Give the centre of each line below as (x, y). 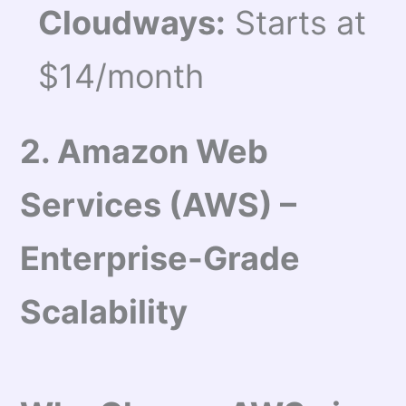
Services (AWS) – (159, 204)
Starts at (296, 23)
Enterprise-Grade (160, 258)
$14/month (121, 77)
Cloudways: (132, 23)
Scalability (104, 311)
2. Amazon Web (145, 151)
